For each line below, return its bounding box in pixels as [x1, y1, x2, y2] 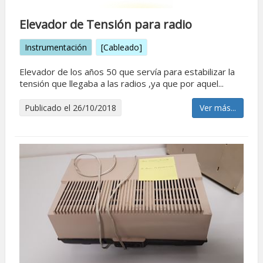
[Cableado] [101, 42, 142, 53]
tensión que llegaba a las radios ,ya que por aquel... [19, 77, 224, 89]
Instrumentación [25, 42, 87, 53]
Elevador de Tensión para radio [19, 16, 192, 32]
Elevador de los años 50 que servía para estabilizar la [19, 66, 235, 77]
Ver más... [200, 102, 236, 113]
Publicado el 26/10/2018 [25, 102, 116, 113]
